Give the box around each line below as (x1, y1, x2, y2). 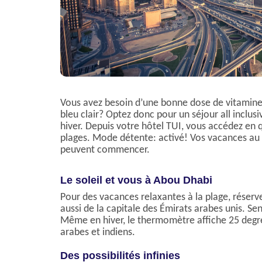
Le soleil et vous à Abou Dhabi (60, 174, 212, 186)
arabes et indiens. (60, 227, 135, 238)
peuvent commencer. (60, 144, 150, 156)
